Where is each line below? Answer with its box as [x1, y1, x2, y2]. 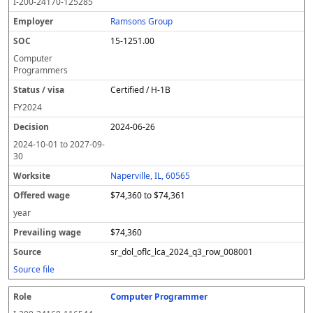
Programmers [13, 64, 68, 76]
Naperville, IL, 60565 [110, 170, 191, 182]
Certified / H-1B [110, 84, 171, 96]
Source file [13, 263, 54, 275]
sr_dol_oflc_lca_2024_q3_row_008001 [110, 246, 254, 258]
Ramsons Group [110, 15, 173, 27]
